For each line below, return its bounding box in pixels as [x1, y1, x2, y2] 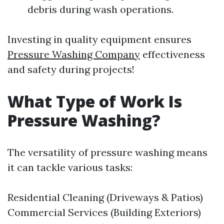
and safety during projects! [7, 63, 134, 75]
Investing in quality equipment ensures [7, 33, 191, 45]
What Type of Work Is [7, 90, 182, 112]
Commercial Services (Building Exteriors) [7, 206, 201, 218]
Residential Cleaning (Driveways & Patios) [7, 191, 203, 203]
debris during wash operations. [27, 3, 173, 15]
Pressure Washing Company [7, 48, 140, 60]
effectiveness [140, 48, 205, 60]
